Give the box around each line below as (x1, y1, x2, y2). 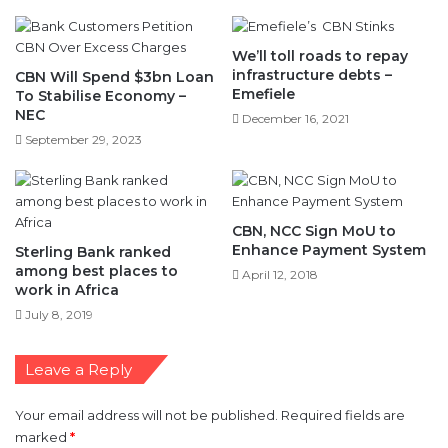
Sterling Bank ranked (15, 242, 171, 260)
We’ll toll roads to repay (232, 46, 408, 64)
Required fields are (281, 406, 405, 422)
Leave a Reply (25, 359, 132, 378)
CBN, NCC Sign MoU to (232, 221, 396, 239)
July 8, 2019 (25, 306, 93, 321)
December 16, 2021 (242, 110, 349, 125)
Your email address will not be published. (15, 406, 278, 422)
